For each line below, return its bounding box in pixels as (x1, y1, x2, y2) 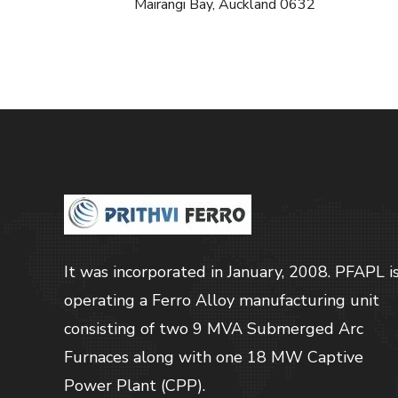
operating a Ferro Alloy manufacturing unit (64, 290, 379, 312)
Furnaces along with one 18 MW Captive (64, 346, 363, 369)
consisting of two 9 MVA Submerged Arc (64, 318, 363, 340)
